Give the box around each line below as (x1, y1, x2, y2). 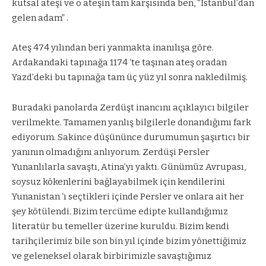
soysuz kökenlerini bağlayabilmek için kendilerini (12, 176, 225, 187)
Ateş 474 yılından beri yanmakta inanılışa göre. (12, 42, 214, 53)
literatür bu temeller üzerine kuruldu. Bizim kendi (12, 220, 229, 232)
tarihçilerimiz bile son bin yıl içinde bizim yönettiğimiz (12, 235, 246, 246)
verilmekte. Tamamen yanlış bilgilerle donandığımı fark (12, 116, 251, 128)
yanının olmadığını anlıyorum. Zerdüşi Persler (12, 146, 210, 157)
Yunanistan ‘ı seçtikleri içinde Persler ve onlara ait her (12, 191, 244, 202)
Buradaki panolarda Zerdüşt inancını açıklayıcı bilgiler (12, 102, 249, 113)
